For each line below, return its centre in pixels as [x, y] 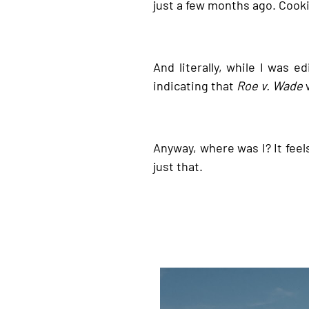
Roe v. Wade [270, 84]
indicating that [195, 84]
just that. [178, 165]
